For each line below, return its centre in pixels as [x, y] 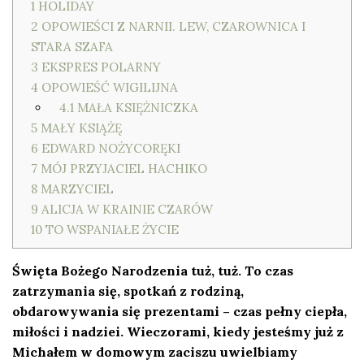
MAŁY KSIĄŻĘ [80, 128]
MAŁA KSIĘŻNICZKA [136, 108]
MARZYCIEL [76, 189]
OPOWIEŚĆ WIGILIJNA [108, 87]
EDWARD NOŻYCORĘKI [109, 148]
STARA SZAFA [72, 47]
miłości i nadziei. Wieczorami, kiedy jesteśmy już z [178, 331]
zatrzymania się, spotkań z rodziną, [128, 291]
